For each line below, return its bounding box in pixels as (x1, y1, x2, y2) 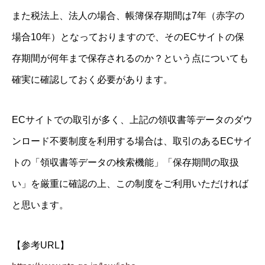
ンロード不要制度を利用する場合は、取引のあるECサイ (12, 136, 253, 147)
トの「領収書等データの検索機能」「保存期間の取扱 (12, 157, 239, 168)
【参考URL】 (12, 240, 69, 251)
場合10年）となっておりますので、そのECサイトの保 (12, 32, 244, 43)
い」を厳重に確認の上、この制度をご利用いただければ (12, 179, 248, 189)
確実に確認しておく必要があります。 (12, 75, 173, 85)
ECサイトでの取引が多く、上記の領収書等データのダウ (12, 115, 253, 125)
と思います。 (12, 200, 69, 211)
